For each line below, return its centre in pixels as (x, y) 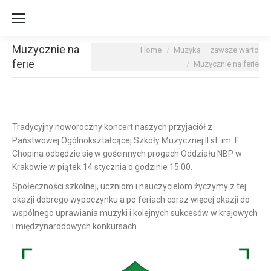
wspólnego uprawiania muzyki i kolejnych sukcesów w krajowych (135, 213)
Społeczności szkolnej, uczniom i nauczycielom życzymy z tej (129, 186)
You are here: (116, 50)
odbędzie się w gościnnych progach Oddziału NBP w (144, 154)
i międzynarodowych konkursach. (75, 226)
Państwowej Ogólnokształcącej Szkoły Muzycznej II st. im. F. (126, 140)
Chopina (29, 154)
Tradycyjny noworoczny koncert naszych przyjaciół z (112, 127)
